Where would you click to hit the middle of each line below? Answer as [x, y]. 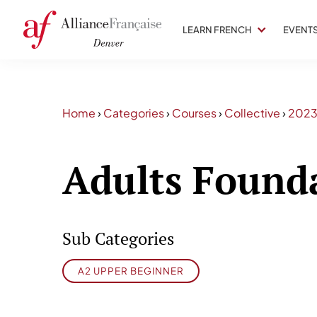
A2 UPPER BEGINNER [131, 271]
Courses [194, 113]
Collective [252, 113]
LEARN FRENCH [217, 30]
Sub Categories [118, 239]
